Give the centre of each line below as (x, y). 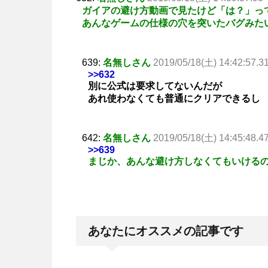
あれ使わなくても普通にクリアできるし (174, 99)
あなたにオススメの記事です (166, 231)
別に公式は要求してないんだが (155, 86)
